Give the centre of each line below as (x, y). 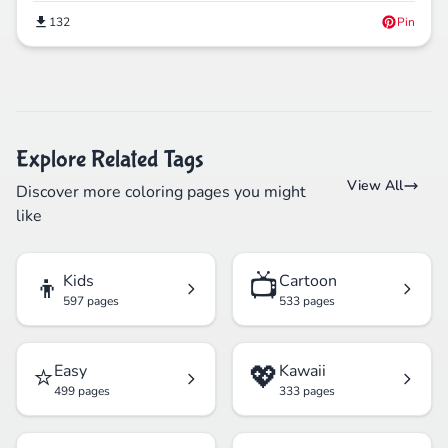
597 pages (91, 301)
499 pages (82, 391)
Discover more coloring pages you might (161, 192)
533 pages (307, 301)
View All (375, 186)
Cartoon (308, 281)
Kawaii (302, 371)
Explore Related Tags (110, 160)
